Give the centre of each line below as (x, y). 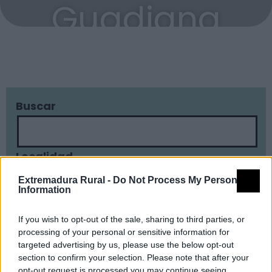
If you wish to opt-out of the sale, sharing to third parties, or (131, 219)
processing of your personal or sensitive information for (124, 232)
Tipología (43, 207)
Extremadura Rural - (66, 180)
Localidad (44, 156)
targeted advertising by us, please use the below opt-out (126, 244)
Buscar (36, 106)
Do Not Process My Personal (179, 180)
